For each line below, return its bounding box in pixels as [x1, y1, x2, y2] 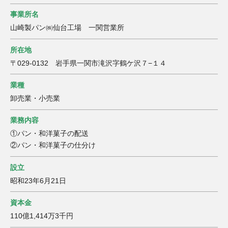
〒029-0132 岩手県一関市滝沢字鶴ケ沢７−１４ [10, 59, 166, 67]
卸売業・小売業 [10, 94, 60, 102]
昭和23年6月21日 [10, 176, 66, 185]
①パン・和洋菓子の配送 [10, 129, 89, 138]
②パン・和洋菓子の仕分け [10, 141, 96, 150]
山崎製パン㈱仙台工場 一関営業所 [10, 23, 124, 32]
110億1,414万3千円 [10, 212, 73, 220]
